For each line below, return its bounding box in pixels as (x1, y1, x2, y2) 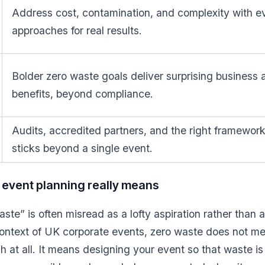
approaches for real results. (12, 24, 142, 37)
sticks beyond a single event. (12, 142, 153, 154)
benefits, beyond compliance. (12, 88, 153, 100)
